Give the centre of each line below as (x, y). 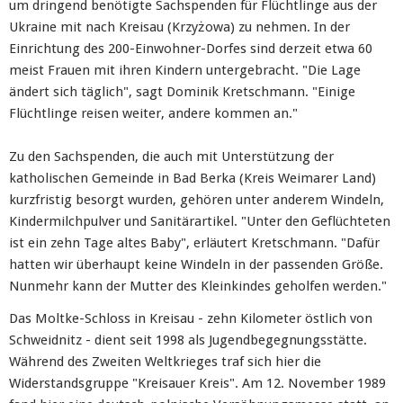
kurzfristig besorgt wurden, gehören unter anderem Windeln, (197, 200)
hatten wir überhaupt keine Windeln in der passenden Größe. (196, 264)
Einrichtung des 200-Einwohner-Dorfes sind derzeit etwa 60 (191, 49)
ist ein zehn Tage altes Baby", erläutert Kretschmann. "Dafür (194, 243)
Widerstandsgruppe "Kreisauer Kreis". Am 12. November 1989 (197, 383)
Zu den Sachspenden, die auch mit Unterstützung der (171, 157)
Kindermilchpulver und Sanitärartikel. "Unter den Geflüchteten (200, 221)
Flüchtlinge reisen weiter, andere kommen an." (153, 113)
